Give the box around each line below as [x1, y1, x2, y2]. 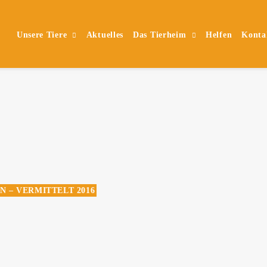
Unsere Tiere [16, 30, 67, 40]
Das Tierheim [133, 30, 187, 40]
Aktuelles [86, 30, 124, 40]
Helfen [206, 30, 232, 40]
